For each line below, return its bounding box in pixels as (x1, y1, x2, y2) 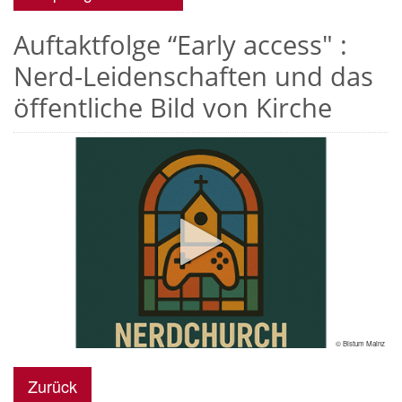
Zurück (28, 374, 77, 398)
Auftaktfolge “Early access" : (13, 26, 347, 62)
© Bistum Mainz (336, 337, 385, 348)
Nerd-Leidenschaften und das (13, 57, 373, 93)
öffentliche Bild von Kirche (13, 89, 332, 125)
